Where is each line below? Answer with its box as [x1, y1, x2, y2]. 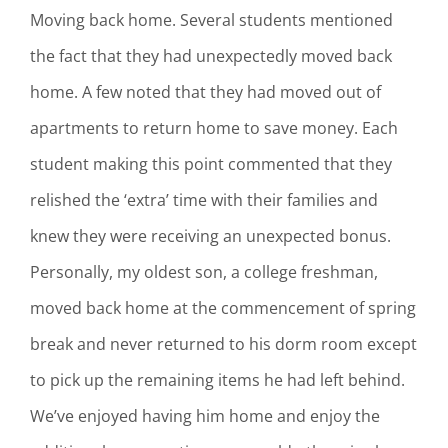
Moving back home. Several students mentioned [30, 8, 393, 31]
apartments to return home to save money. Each [30, 116, 398, 139]
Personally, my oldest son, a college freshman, [30, 260, 378, 283]
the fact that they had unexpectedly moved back [30, 44, 392, 67]
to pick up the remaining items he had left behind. [30, 368, 405, 391]
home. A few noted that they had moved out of [30, 80, 381, 103]
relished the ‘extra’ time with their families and [30, 188, 378, 211]
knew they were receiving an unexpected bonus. [30, 224, 391, 247]
